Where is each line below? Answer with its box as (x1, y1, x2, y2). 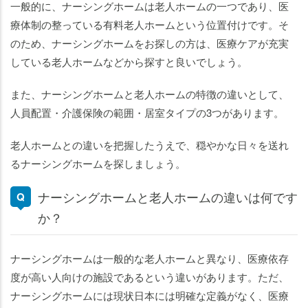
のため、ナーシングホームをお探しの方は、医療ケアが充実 (10, 36, 289, 51)
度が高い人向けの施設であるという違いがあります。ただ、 (10, 269, 289, 285)
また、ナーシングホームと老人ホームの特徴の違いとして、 (10, 87, 289, 102)
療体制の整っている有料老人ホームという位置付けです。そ (10, 17, 289, 32)
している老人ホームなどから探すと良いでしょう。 (10, 54, 247, 69)
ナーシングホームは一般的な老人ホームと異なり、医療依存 (10, 251, 289, 266)
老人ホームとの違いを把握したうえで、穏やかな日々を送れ (10, 137, 289, 153)
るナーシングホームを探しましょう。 (10, 156, 186, 171)
